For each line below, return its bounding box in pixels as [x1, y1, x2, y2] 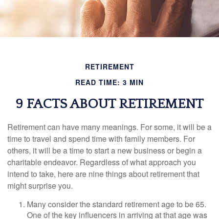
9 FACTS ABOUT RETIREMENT [16, 96, 203, 111]
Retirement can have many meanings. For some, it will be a [7, 121, 212, 132]
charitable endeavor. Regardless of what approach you [7, 156, 196, 168]
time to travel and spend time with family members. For [7, 133, 195, 144]
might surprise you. [7, 180, 73, 191]
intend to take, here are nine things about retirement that [7, 168, 199, 179]
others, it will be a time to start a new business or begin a [7, 145, 202, 156]
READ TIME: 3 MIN [75, 77, 144, 87]
